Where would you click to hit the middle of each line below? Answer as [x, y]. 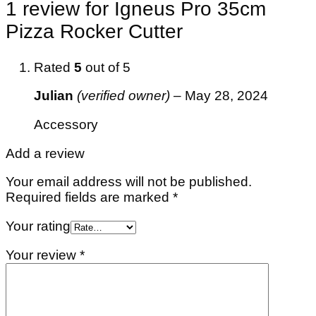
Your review [43, 255]
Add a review [45, 153]
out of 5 [106, 67]
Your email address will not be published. [129, 182]
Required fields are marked [89, 197]
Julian [55, 96]
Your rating [38, 226]
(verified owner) [123, 96]
